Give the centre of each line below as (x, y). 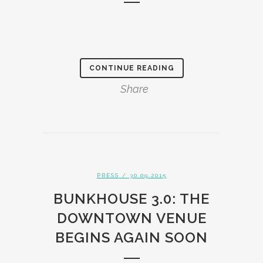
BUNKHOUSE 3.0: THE (131, 199)
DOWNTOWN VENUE (131, 218)
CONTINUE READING (131, 68)
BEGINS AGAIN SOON (131, 237)
